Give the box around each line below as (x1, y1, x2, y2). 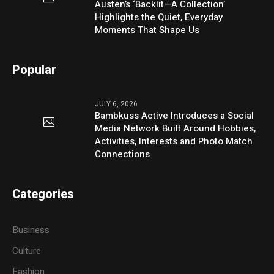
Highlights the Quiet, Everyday (95, 10, 223, 24)
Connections (95, 147, 150, 161)
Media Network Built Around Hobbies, (95, 121, 256, 135)
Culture (12, 243, 42, 257)
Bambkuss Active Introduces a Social (95, 108, 254, 122)
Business (12, 223, 50, 237)
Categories (12, 185, 75, 203)
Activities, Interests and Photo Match (95, 134, 253, 148)
